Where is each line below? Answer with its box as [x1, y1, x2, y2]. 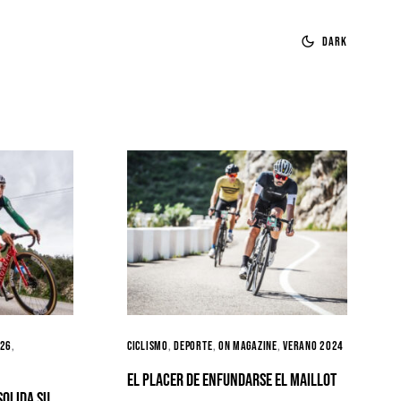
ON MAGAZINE [218, 338, 277, 354]
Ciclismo [127, 338, 168, 354]
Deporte [174, 338, 213, 354]
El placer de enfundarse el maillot [127, 370, 337, 391]
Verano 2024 [283, 338, 345, 354]
